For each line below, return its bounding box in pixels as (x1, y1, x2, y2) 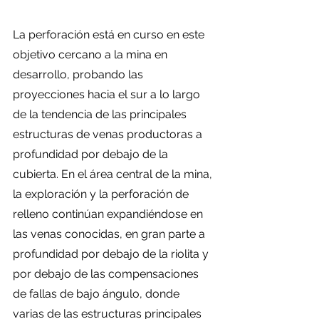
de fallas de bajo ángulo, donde (13, 287, 182, 300)
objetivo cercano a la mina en (13, 48, 170, 61)
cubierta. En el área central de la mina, (13, 167, 215, 181)
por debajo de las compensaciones (13, 267, 202, 281)
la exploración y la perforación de (13, 187, 192, 201)
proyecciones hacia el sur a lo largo (13, 88, 203, 101)
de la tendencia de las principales (13, 108, 189, 121)
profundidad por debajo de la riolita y (13, 247, 211, 261)
